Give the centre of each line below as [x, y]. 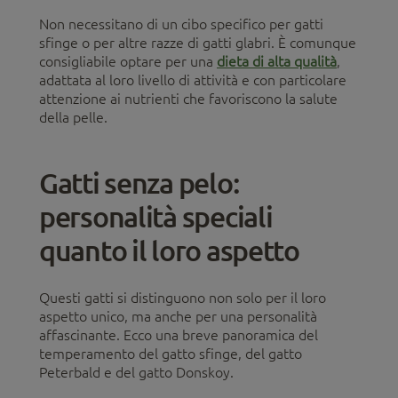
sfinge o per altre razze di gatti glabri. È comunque [198, 42]
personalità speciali [156, 216]
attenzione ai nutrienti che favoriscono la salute [188, 98]
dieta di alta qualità [277, 61]
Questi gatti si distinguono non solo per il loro [183, 297]
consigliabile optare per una [128, 61]
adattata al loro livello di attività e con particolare [193, 80]
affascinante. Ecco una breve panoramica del [179, 334]
